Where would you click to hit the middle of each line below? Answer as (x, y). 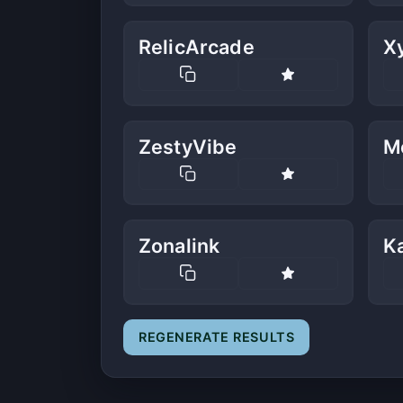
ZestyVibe (188, 146)
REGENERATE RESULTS (217, 336)
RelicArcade (197, 47)
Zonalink (179, 246)
